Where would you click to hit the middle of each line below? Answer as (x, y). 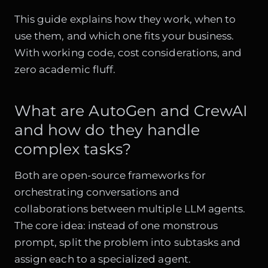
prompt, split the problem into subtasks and (128, 243)
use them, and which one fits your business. (124, 36)
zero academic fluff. (65, 69)
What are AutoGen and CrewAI (131, 111)
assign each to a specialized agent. (103, 259)
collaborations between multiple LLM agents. (130, 209)
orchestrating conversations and (97, 192)
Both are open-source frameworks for (110, 176)
